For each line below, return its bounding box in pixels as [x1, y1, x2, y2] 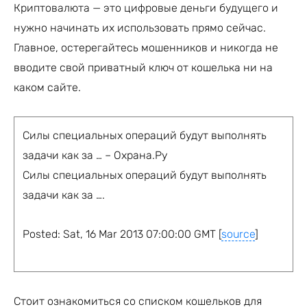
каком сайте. [14, 80, 81, 94]
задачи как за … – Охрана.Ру [23, 148, 167, 162]
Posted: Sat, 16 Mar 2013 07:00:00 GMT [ [23, 227, 221, 241]
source [221, 227, 255, 241]
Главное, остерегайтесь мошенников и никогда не [14, 40, 278, 54]
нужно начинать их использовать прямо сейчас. [14, 21, 266, 34]
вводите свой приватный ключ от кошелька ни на [14, 60, 273, 74]
